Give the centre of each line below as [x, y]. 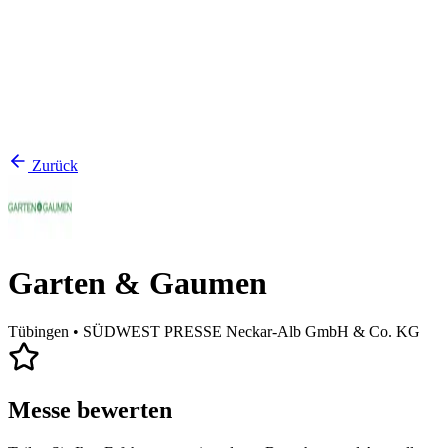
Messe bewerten [90, 410]
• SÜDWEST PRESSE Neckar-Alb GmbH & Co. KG [246, 332]
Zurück [55, 166]
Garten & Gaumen [137, 282]
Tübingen [38, 332]
